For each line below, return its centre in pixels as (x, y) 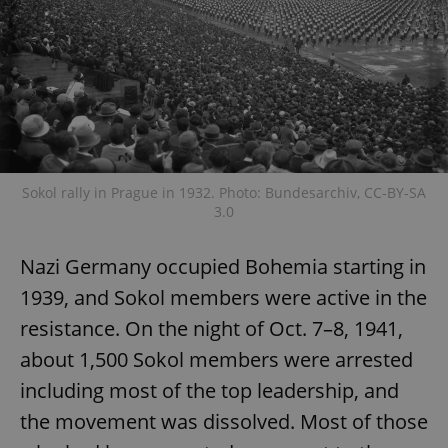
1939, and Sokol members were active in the (223, 298)
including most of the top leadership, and (209, 391)
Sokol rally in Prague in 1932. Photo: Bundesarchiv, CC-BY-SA (224, 193)
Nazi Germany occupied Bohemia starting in (223, 267)
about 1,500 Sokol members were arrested (216, 360)
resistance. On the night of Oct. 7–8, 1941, (211, 329)
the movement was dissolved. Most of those (224, 422)
